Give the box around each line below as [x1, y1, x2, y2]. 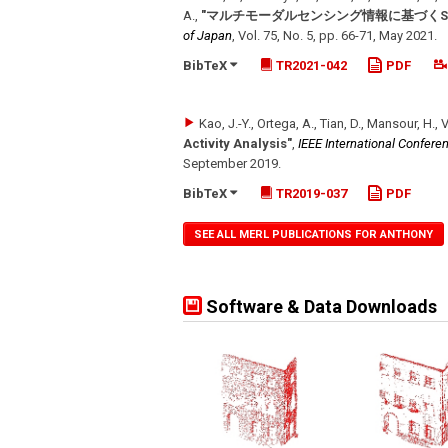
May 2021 [379, 27, 434, 43]
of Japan [183, 27, 232, 43]
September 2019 [183, 156, 278, 172]
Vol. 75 [238, 27, 277, 43]
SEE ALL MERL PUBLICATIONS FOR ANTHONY [194, 228, 433, 242]
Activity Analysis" [183, 136, 292, 152]
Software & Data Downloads [202, 296, 437, 318]
